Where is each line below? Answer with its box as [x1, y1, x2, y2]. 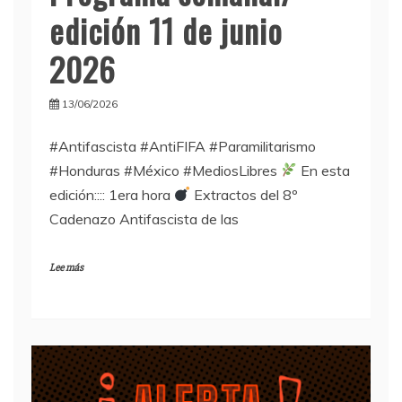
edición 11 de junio [49, 5, 283, 54]
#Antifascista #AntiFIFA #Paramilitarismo [49, 136, 316, 155]
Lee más [49, 260, 83, 275]
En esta [297, 161, 351, 179]
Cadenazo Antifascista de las [49, 209, 239, 228]
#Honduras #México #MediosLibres [49, 161, 281, 179]
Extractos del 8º [190, 185, 298, 204]
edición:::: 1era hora [49, 185, 174, 204]
